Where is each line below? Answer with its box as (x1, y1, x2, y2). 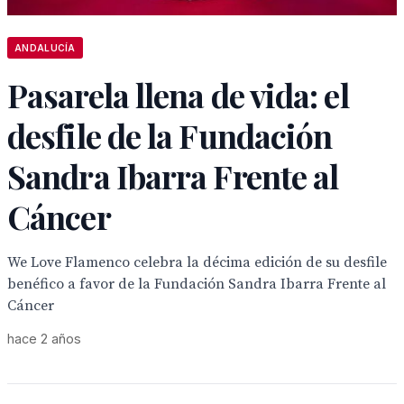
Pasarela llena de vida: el (7, 73, 349, 116)
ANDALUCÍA (14, 42, 76, 53)
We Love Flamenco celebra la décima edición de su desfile (7, 253, 387, 271)
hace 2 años (7, 331, 81, 346)
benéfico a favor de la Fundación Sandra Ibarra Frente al (7, 275, 386, 293)
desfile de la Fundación (7, 114, 333, 157)
